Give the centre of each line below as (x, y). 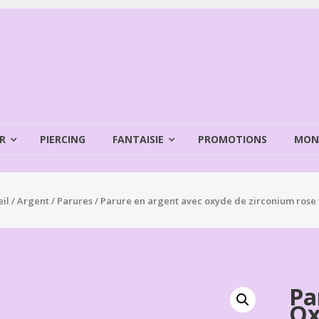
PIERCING (63, 139)
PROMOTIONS (232, 139)
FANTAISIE (138, 139)
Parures (74, 201)
